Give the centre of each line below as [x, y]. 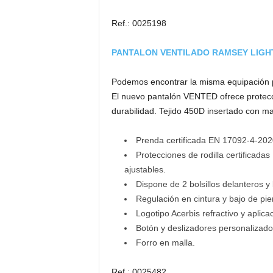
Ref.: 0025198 [139, 23]
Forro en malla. [165, 243]
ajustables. [145, 169]
